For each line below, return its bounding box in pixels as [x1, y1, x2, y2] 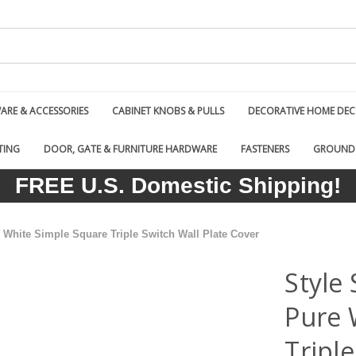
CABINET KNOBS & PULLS [112, 104, 224, 118]
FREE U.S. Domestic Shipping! [15, 173, 341, 198]
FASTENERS [241, 142, 289, 156]
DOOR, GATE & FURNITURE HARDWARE [44, 142, 217, 156]
